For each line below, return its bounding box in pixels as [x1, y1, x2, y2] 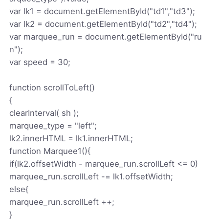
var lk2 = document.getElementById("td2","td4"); [9, 19, 197, 29]
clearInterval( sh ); [9, 108, 79, 118]
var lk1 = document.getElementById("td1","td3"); [9, 6, 196, 16]
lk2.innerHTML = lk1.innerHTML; [9, 133, 133, 143]
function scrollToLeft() [9, 82, 95, 92]
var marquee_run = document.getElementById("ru [9, 31, 202, 42]
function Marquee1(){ [9, 146, 91, 156]
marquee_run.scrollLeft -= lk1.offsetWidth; [9, 171, 174, 181]
